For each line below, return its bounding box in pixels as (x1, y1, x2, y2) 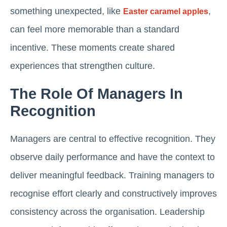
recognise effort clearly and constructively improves (10, 188, 217, 199)
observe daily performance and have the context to (10, 152, 215, 163)
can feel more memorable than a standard (10, 24, 179, 35)
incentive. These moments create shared (10, 43, 175, 53)
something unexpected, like (10, 6, 123, 17)
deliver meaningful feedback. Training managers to (10, 170, 214, 181)
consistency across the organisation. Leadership (10, 207, 205, 217)
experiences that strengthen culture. (10, 61, 155, 71)
